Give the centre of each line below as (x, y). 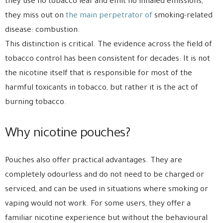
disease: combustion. (43, 31)
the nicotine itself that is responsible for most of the (99, 74)
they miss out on (35, 16)
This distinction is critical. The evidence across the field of (109, 45)
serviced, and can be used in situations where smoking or (107, 190)
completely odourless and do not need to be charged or (105, 176)
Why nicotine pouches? (68, 135)
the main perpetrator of (109, 16)
